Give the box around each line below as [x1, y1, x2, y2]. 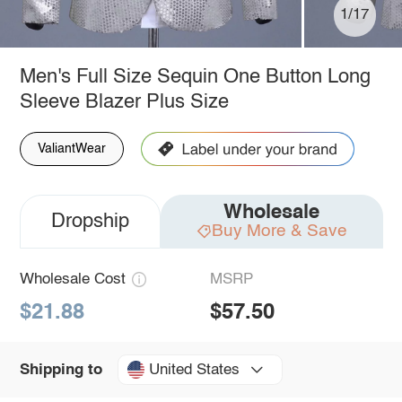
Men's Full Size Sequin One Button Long [19, 66, 371, 87]
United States [148, 362, 240, 378]
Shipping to [19, 362, 102, 378]
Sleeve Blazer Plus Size [19, 92, 229, 112]
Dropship [50, 211, 129, 232]
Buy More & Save [211, 222, 347, 240]
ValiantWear [37, 142, 106, 155]
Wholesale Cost [19, 271, 126, 287]
